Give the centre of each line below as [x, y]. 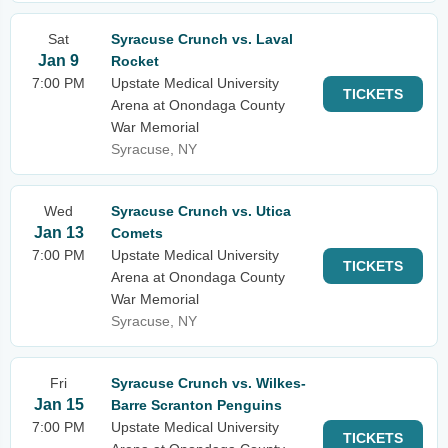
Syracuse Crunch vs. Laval [202, 39]
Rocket [135, 61]
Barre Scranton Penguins [196, 405]
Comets [137, 233]
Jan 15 [58, 404]
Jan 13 [58, 232]
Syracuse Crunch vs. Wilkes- [208, 383]
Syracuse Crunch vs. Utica [201, 211]
